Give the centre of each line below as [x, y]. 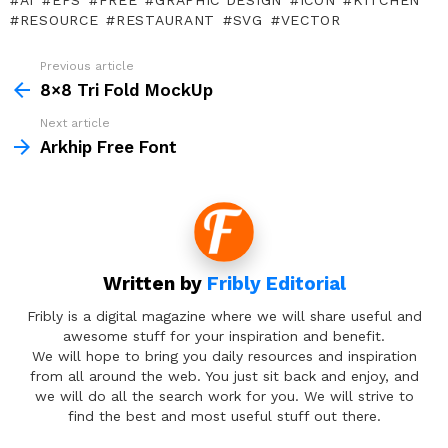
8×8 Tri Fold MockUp [126, 90]
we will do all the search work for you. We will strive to [224, 395]
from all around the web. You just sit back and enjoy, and [224, 375]
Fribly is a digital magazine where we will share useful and [224, 315]
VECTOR [310, 20]
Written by [154, 284]
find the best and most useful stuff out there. [224, 415]
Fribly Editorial [276, 284]
